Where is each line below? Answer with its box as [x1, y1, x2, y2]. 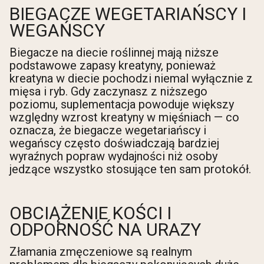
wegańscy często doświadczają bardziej [9, 136, 219, 151]
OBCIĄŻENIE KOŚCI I [9, 203, 171, 224]
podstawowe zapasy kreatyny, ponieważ [9, 58, 216, 73]
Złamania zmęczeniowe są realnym [9, 245, 192, 259]
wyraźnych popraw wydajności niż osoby [9, 149, 217, 164]
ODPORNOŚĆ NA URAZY [9, 219, 201, 240]
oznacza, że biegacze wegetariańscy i [9, 123, 206, 138]
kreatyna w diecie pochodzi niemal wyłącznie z [9, 71, 253, 86]
